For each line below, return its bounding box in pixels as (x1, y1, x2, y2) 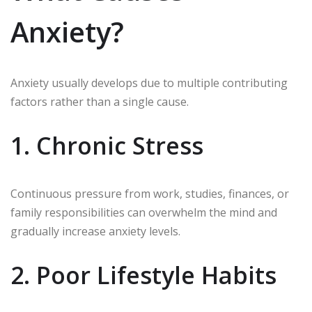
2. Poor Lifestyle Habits (10, 259, 276, 292)
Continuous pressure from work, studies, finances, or (10, 186, 289, 202)
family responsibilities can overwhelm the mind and (10, 205, 277, 221)
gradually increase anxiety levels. (10, 224, 180, 240)
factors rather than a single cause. (10, 94, 189, 110)
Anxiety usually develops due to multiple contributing (10, 75, 288, 91)
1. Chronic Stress (10, 130, 203, 162)
